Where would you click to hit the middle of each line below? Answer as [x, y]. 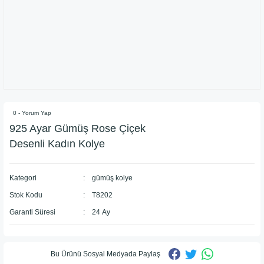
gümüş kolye [112, 178]
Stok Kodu [26, 195]
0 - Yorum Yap [32, 113]
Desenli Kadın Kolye [57, 144]
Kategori [23, 178]
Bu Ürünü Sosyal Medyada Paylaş [105, 254]
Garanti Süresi [32, 212]
